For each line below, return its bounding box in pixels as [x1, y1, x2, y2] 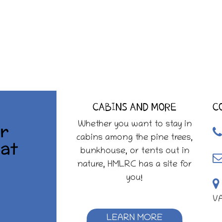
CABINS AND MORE [93, 101, 176, 113]
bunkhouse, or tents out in [80, 147, 189, 157]
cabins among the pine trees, [76, 133, 193, 143]
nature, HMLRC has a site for [77, 160, 192, 170]
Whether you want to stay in [77, 120, 192, 130]
